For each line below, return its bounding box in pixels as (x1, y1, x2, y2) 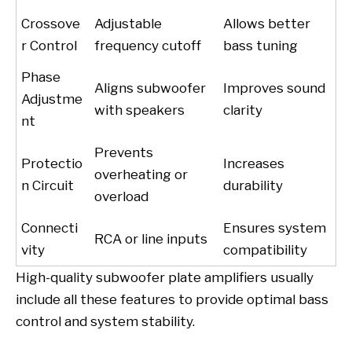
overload (94, 189, 149, 205)
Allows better (223, 16, 311, 32)
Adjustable (94, 16, 163, 32)
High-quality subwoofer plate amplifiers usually (16, 269, 313, 286)
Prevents (94, 145, 154, 161)
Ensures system (223, 220, 327, 236)
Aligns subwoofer (94, 80, 207, 97)
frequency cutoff (94, 38, 202, 54)
